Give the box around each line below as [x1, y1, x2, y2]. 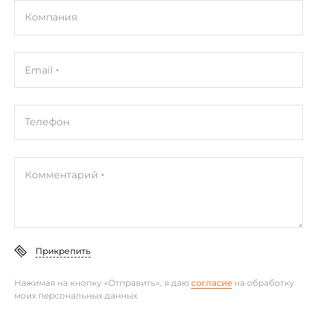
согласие [191, 277, 232, 288]
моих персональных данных [14, 289, 137, 301]
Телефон [25, 115, 69, 128]
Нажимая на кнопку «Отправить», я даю [14, 277, 191, 288]
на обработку [232, 277, 294, 288]
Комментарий [25, 168, 98, 181]
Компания [25, 10, 77, 23]
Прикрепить [35, 245, 91, 256]
